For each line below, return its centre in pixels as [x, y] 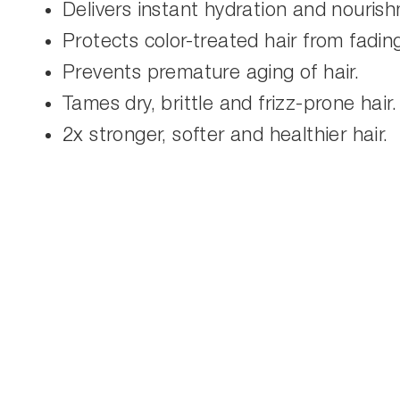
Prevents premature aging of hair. [211, 73]
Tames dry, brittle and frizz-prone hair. [229, 104]
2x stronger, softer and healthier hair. [225, 135]
